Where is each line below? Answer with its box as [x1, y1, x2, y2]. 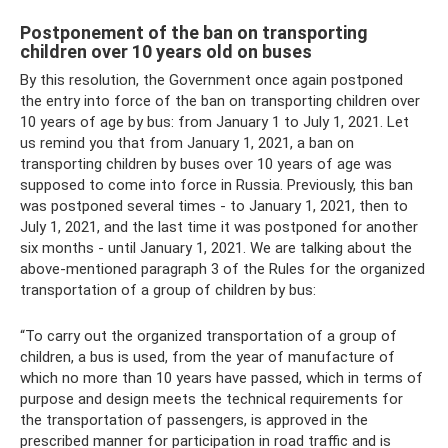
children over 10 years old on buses [20, 40, 312, 62]
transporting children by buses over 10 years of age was [20, 154, 392, 173]
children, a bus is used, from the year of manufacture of [20, 347, 395, 366]
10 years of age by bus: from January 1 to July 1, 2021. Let [20, 112, 409, 131]
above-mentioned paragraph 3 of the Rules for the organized [20, 259, 425, 278]
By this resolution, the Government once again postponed [20, 70, 403, 89]
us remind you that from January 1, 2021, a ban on [20, 133, 354, 152]
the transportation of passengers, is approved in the [20, 410, 368, 429]
